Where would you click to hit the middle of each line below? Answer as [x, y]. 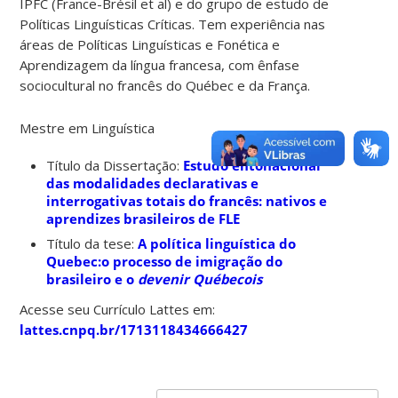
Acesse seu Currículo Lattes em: [118, 309]
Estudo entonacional [252, 165]
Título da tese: [92, 243]
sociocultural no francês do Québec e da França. [165, 85]
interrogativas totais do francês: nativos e [187, 200]
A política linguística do [217, 243]
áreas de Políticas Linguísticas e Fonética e [150, 44]
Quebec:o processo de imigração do [165, 261]
